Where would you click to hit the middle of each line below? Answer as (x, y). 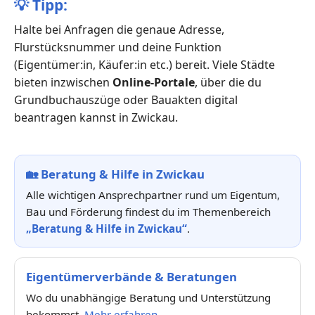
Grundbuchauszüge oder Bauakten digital (126, 100)
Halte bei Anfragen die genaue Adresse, (119, 30)
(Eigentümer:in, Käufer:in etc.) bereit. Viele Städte (144, 65)
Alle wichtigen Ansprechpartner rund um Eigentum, (153, 195)
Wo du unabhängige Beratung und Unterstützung (148, 298)
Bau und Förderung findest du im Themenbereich (148, 212)
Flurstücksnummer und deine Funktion (118, 47)
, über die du (228, 83)
